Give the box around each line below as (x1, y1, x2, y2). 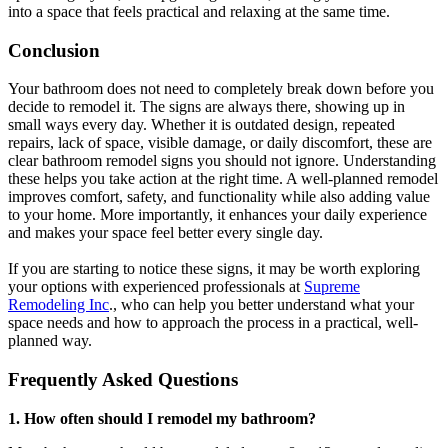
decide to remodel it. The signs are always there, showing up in (8, 98, 405, 116)
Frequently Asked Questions (8, 369, 238, 391)
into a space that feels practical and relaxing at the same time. (8, 2, 390, 20)
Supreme (304, 278, 360, 296)
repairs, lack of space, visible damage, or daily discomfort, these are (8, 134, 432, 152)
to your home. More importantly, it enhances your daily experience (8, 206, 427, 224)
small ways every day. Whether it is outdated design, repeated (8, 116, 395, 134)
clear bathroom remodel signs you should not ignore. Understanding (8, 152, 436, 170)
